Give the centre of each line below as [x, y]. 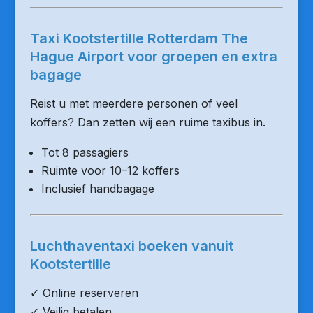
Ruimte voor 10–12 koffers [110, 170]
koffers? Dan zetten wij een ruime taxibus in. [147, 122]
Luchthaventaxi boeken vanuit [131, 246]
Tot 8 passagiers [85, 152]
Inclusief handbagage [97, 189]
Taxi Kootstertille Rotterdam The [139, 38]
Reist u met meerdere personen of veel [133, 103]
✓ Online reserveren [84, 293]
